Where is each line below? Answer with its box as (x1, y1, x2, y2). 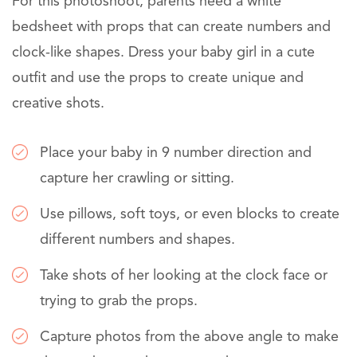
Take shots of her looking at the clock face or (40, 268, 328, 283)
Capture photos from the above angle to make (40, 329, 339, 344)
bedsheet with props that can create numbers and (12, 19, 331, 34)
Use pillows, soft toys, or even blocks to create (40, 206, 339, 222)
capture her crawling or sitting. (40, 171, 234, 186)
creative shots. (12, 96, 104, 111)
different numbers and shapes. (40, 232, 235, 247)
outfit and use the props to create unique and (12, 70, 304, 85)
